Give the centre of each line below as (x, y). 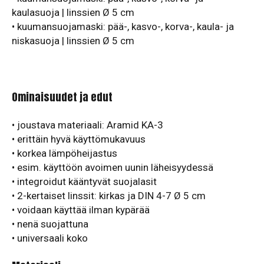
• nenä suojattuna (50, 224)
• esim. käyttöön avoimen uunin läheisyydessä (113, 167)
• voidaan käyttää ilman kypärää (81, 210)
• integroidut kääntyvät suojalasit (84, 181)
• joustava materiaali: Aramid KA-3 (88, 125)
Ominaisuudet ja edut (62, 97)
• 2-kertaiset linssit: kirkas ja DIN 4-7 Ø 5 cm (109, 196)
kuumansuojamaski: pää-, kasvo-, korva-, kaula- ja (126, 27)
